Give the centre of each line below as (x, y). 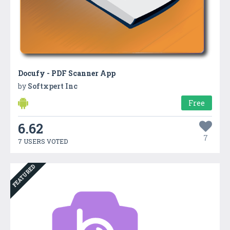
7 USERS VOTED (43, 141)
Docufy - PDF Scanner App (67, 73)
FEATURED (24, 176)
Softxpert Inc (53, 86)
